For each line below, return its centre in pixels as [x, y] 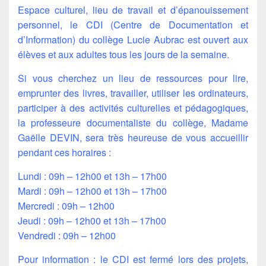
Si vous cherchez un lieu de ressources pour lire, [133, 78]
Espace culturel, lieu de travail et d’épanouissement [133, 9]
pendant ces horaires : [64, 152]
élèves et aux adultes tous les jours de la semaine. [123, 54]
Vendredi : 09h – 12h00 [67, 235]
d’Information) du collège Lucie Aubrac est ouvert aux [133, 39]
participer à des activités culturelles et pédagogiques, [133, 107]
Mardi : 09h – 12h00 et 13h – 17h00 [92, 191]
